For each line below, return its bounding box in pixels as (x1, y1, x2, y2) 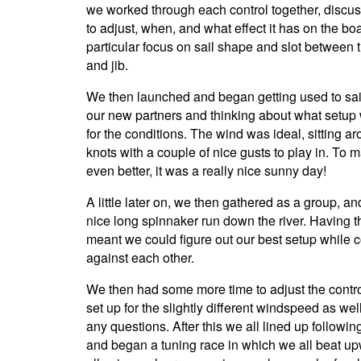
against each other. (86, 248, 194, 268)
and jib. (86, 56, 128, 75)
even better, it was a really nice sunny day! (86, 161, 326, 180)
